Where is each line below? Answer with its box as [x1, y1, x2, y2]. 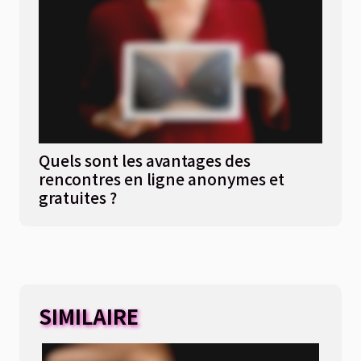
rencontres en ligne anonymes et [39, 168, 284, 191]
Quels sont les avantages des [39, 149, 251, 172]
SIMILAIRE [39, 301, 139, 331]
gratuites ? [39, 186, 117, 210]
